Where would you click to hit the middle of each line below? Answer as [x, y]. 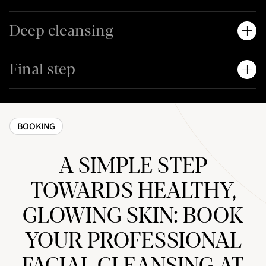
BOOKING [36, 126]
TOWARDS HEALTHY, [133, 191]
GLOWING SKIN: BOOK [133, 216]
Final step [42, 69]
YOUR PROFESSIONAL [133, 241]
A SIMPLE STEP [133, 166]
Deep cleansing [61, 31]
